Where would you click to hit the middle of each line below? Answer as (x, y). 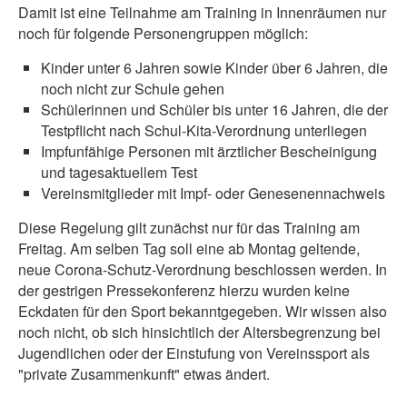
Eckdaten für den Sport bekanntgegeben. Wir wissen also (203, 311)
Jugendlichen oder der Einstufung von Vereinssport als (194, 353)
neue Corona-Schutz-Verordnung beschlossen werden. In (203, 269)
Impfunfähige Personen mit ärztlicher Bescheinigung (209, 151)
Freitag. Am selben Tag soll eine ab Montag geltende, (189, 248)
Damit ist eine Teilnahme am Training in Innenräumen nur (202, 12)
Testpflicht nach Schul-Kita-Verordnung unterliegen (204, 130)
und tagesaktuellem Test (119, 172)
